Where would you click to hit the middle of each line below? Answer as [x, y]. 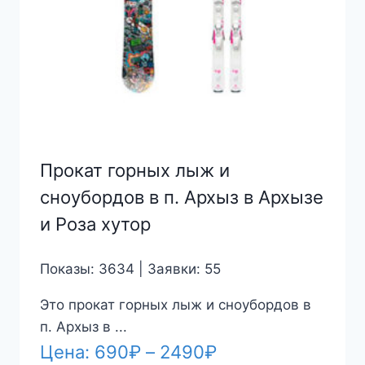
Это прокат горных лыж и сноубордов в [175, 304]
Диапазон [258, 351]
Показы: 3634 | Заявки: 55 [130, 268]
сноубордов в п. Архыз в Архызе [181, 197]
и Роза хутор [95, 224]
